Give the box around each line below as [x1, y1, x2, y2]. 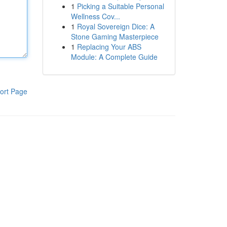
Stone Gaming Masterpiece [70, 31, 159, 42]
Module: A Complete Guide [70, 52, 158, 62]
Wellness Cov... [70, 11, 120, 21]
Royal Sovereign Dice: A [77, 21, 155, 31]
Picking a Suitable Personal [77, 1, 164, 11]
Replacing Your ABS [77, 42, 141, 52]
